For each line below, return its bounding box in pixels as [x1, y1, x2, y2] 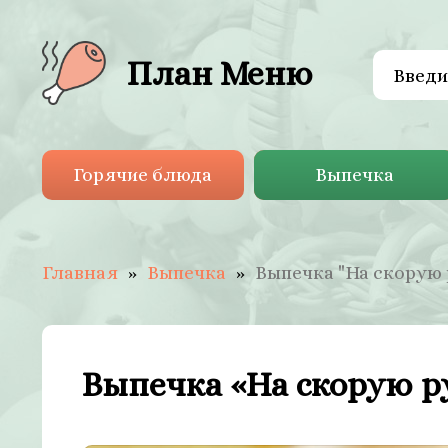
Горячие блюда [73, 164, 213, 185]
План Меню [126, 53, 313, 93]
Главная [42, 262, 118, 283]
